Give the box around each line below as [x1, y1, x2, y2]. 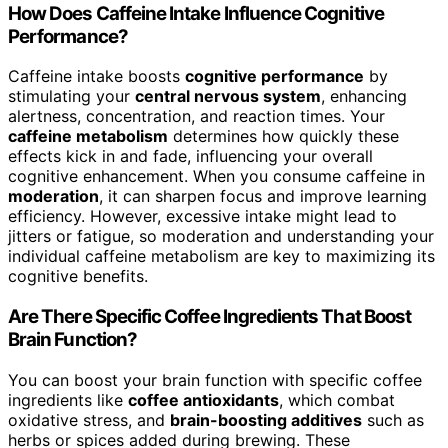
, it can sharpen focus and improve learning [99, 186, 427, 207]
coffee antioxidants [128, 389, 279, 410]
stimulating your [8, 86, 135, 107]
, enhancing [321, 86, 407, 107]
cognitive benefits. [8, 266, 148, 287]
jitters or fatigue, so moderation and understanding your [8, 226, 434, 247]
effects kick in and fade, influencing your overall [8, 146, 373, 167]
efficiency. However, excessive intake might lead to [8, 206, 397, 227]
